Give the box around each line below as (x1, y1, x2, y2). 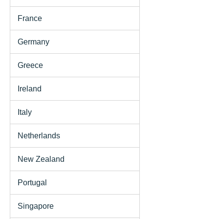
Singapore (18, 201, 54, 210)
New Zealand (18, 154, 65, 163)
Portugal (18, 178, 47, 187)
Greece (18, 61, 43, 69)
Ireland (18, 84, 42, 93)
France (18, 14, 42, 22)
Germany (18, 37, 49, 46)
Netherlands (18, 131, 60, 140)
